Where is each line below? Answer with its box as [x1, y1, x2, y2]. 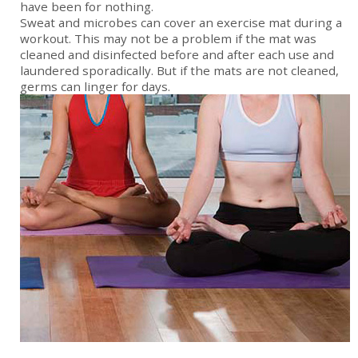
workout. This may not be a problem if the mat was [20, 30, 316, 47]
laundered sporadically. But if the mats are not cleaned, [20, 62, 339, 79]
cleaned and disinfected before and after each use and [20, 46, 334, 63]
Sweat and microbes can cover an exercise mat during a [20, 14, 342, 31]
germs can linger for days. [20, 78, 170, 95]
